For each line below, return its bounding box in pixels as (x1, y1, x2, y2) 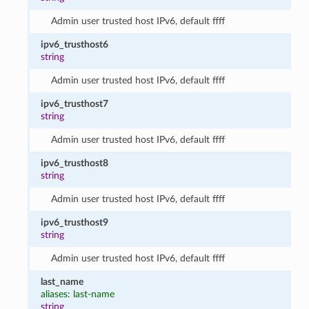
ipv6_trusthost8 (41, 157, 109, 168)
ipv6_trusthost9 (41, 217, 109, 228)
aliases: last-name (41, 288, 115, 299)
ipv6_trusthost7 (41, 98, 109, 109)
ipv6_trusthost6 (41, 39, 109, 50)
